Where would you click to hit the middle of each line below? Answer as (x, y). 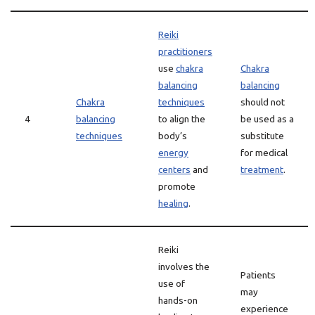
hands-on (178, 300)
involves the (184, 266)
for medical (264, 153)
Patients (258, 275)
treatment (262, 169)
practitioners (185, 51)
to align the (182, 119)
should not (263, 102)
